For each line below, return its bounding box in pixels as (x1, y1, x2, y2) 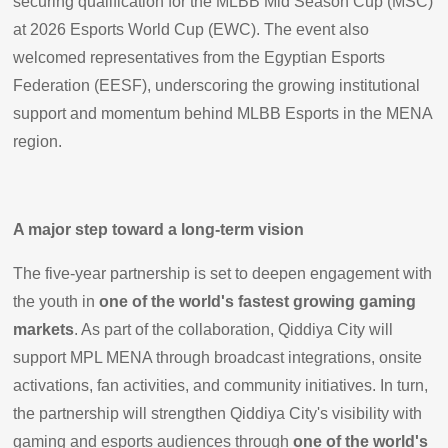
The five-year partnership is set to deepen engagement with (13, 264, 433, 282)
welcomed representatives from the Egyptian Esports (13, 48, 386, 66)
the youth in (13, 292, 100, 310)
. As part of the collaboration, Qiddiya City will (74, 320, 394, 338)
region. (13, 132, 63, 150)
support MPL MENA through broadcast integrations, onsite (13, 348, 423, 366)
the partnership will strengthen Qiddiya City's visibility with (13, 404, 423, 422)
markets (13, 320, 75, 338)
